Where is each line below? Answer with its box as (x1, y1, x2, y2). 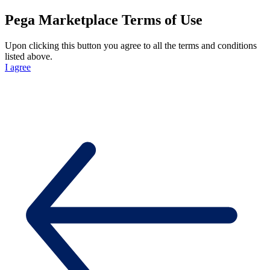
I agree (5, 61, 31, 72)
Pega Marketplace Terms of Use (5, 11, 202, 28)
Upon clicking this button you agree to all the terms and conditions (5, 40, 257, 51)
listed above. (5, 51, 52, 61)
